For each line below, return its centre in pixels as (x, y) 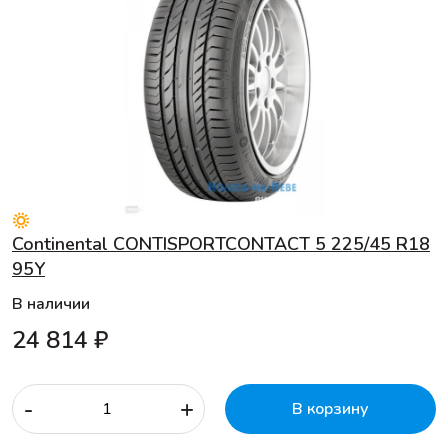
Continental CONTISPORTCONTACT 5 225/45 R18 (221, 243)
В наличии (51, 303)
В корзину (330, 408)
